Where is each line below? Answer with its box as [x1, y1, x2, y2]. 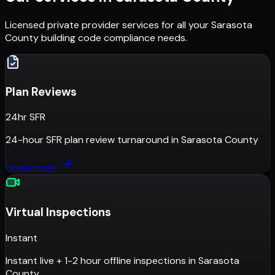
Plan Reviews [6, 83, 77, 99]
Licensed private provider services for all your [5, 18, 209, 31]
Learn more [6, 161, 59, 174]
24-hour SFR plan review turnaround [6, 133, 169, 147]
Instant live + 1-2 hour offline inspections [6, 254, 186, 267]
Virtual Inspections [6, 204, 111, 220]
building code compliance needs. [39, 31, 187, 44]
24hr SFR [6, 110, 45, 124]
